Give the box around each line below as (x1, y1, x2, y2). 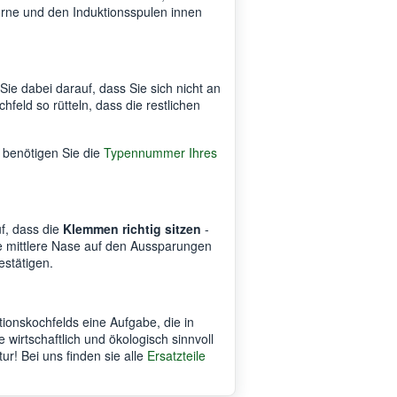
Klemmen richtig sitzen (63, 219, 201, 237)
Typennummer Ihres (104, 143, 217, 161)
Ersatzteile (147, 346, 206, 364)
